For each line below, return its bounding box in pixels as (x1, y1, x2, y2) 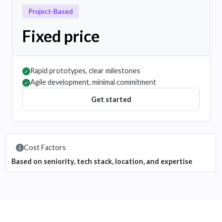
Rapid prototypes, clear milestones (30, 66, 140, 75)
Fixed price (22, 26, 100, 46)
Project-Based (28, 7, 73, 16)
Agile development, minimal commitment (30, 78, 156, 87)
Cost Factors (24, 143, 66, 152)
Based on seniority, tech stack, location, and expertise (11, 157, 192, 166)
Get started (91, 95, 131, 104)
